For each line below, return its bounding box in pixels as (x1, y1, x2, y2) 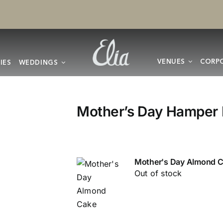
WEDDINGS (18, 58, 58, 66)
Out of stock (134, 168, 182, 178)
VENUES (157, 57, 185, 65)
